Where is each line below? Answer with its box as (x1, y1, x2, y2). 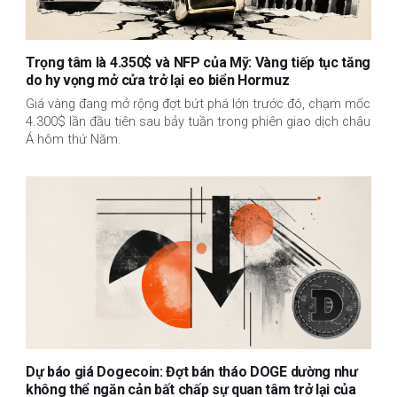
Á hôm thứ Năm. (26, 130, 121, 147)
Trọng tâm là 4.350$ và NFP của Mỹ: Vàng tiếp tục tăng (26, 54, 371, 72)
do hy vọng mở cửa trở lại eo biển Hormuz (26, 72, 290, 90)
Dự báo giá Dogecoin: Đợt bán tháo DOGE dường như (26, 362, 358, 380)
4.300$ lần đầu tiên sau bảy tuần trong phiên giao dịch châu (26, 113, 370, 129)
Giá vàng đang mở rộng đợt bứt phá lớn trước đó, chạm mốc (26, 95, 370, 112)
